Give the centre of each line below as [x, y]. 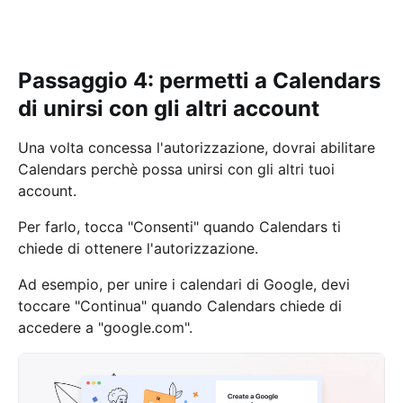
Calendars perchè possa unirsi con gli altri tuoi [176, 169]
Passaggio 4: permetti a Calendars [199, 81]
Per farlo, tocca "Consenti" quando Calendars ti [179, 227]
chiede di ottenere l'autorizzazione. [138, 248]
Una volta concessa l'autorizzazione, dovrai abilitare [197, 148]
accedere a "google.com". [107, 327]
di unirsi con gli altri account [169, 108]
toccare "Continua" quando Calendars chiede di [180, 306]
